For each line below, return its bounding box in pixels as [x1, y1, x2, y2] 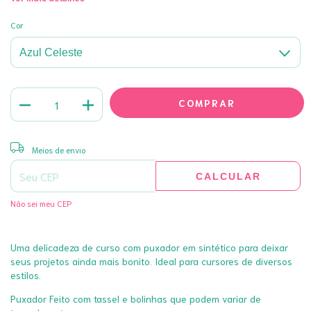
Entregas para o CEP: [10, 140, 87, 151]
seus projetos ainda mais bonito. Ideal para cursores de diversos [10, 254, 292, 267]
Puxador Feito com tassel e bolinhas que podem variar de [10, 292, 261, 305]
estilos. [10, 268, 41, 281]
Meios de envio [31, 144, 85, 155]
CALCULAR [195, 171, 261, 183]
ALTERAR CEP [239, 139, 294, 149]
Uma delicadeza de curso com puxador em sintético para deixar [10, 240, 288, 253]
